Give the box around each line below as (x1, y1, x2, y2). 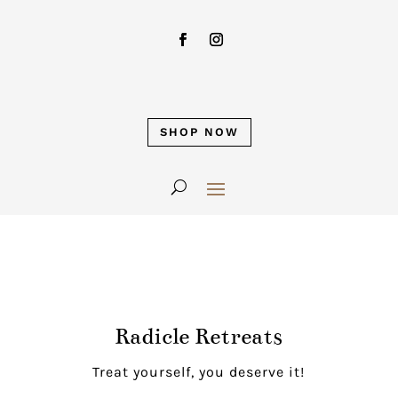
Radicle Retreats (115, 322, 283, 350)
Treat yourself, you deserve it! (92, 362, 306, 380)
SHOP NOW (159, 124, 239, 139)
